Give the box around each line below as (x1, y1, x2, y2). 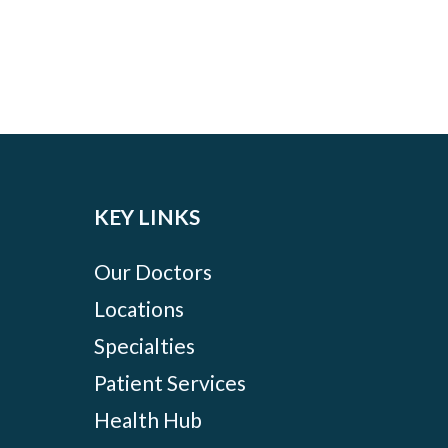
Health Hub (94, 406, 203, 432)
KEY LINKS (94, 203, 201, 229)
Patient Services (94, 369, 247, 395)
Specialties (94, 332, 196, 358)
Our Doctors (94, 258, 213, 284)
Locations (94, 295, 185, 321)
